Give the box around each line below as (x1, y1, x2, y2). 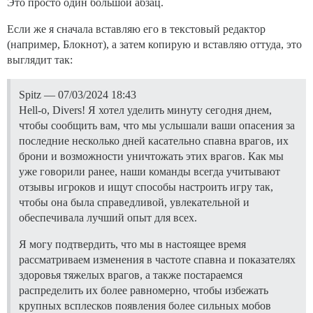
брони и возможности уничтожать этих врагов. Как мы (19, 150, 284, 162)
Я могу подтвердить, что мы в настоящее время (19, 238, 246, 250)
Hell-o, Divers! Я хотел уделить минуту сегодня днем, (19, 103, 272, 116)
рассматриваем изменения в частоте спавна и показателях (19, 253, 296, 265)
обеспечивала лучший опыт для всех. (19, 211, 197, 224)
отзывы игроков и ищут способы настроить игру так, (19, 180, 273, 193)
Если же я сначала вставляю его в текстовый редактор (7, 22, 265, 35)
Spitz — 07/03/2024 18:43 (19, 88, 136, 101)
